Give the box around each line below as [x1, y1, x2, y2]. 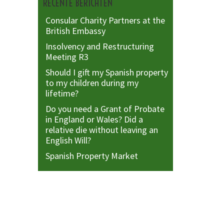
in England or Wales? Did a [45, 113, 143, 125]
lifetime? [45, 87, 78, 99]
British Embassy [45, 24, 105, 36]
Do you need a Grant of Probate [45, 102, 164, 114]
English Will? [45, 134, 91, 146]
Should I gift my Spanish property [45, 66, 168, 78]
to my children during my [45, 76, 138, 88]
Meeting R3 [45, 50, 88, 62]
